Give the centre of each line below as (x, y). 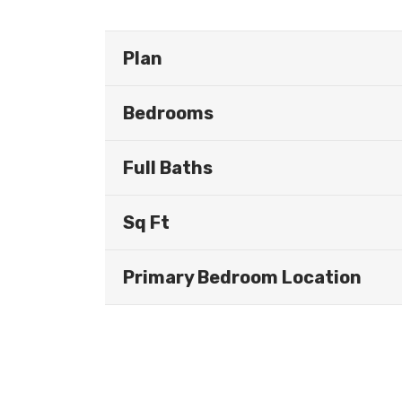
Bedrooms (168, 114)
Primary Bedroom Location (242, 278)
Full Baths (168, 168)
